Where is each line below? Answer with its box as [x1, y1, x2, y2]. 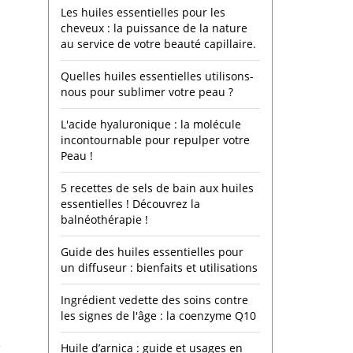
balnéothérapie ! [61, 212, 148, 227]
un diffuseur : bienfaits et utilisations [61, 260, 258, 275]
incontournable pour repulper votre [61, 132, 250, 147]
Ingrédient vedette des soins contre [61, 292, 248, 307]
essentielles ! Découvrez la [61, 196, 200, 211]
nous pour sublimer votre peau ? [61, 84, 233, 99]
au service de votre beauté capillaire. [61, 36, 256, 51]
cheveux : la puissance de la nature [61, 20, 247, 35]
